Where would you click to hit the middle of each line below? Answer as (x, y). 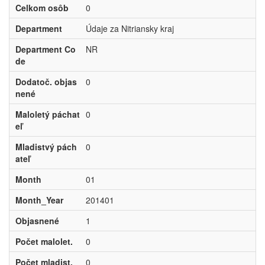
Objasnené (37, 221)
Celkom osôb (42, 8)
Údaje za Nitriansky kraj (130, 28)
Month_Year (39, 200)
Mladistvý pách (46, 147)
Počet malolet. (44, 241)
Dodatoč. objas (46, 82)
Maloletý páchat (47, 114)
